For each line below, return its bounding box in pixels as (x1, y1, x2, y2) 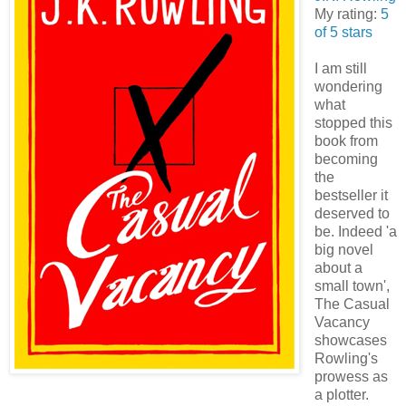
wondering (314, 79, 382, 94)
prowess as (314, 369, 388, 384)
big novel (314, 242, 373, 257)
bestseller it (314, 188, 388, 203)
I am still (314, 61, 367, 76)
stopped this (314, 115, 392, 130)
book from (314, 133, 378, 149)
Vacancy (314, 314, 370, 330)
